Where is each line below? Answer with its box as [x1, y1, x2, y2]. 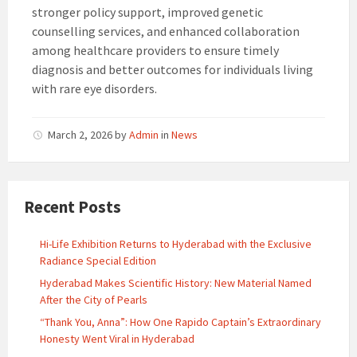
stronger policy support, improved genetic [32, 4, 263, 21]
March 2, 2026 [48, 127, 115, 143]
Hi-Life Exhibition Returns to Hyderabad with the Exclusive [40, 237, 312, 252]
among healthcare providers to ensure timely [32, 42, 279, 59]
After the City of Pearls [40, 292, 147, 308]
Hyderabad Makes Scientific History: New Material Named [40, 276, 312, 291]
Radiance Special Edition [40, 253, 156, 269]
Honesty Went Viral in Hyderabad [40, 331, 194, 347]
